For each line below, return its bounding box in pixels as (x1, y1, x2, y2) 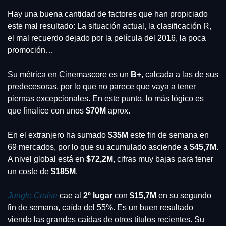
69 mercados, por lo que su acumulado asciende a (8, 143, 188, 152)
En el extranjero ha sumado (8, 131, 106, 140)
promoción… (8, 46, 53, 55)
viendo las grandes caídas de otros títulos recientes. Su (8, 215, 204, 224)
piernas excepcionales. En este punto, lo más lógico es (8, 94, 204, 103)
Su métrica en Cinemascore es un (8, 70, 131, 79)
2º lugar (83, 191, 112, 200)
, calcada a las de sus (141, 70, 218, 79)
